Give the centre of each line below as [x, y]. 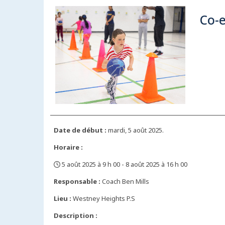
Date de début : [80, 130]
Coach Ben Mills [125, 181]
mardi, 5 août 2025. [135, 130]
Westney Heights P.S [103, 198]
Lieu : [63, 198]
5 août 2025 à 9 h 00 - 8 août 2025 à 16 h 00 [124, 164]
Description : [76, 215]
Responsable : [77, 181]
